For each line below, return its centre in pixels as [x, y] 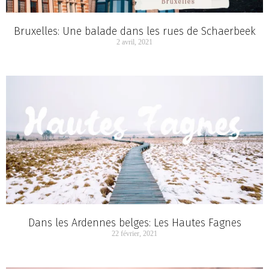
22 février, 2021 [134, 234]
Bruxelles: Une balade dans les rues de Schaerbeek [134, 32]
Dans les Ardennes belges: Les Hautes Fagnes [134, 223]
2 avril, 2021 [134, 42]
